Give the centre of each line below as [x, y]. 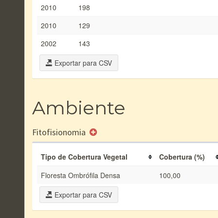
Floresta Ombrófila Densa [81, 175]
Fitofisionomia [60, 132]
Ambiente [79, 108]
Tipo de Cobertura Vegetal [84, 157]
